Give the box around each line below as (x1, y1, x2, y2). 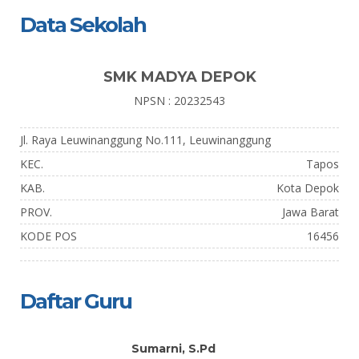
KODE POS (20, 228, 77, 244)
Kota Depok (276, 180, 339, 196)
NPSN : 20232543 (134, 93, 225, 108)
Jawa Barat (282, 204, 339, 220)
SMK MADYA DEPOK (103, 68, 256, 86)
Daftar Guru (20, 288, 131, 314)
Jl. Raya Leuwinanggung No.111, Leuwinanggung (20, 132, 271, 147)
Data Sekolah (20, 12, 146, 38)
